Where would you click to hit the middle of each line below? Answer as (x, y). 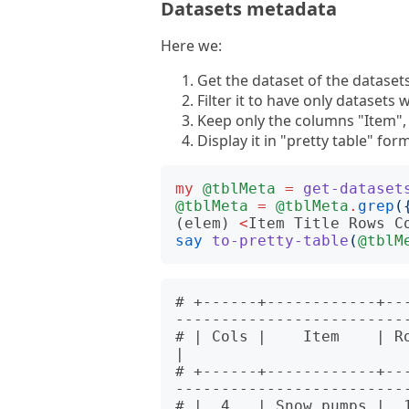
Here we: (191, 46)
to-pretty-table (280, 241)
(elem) (203, 223)
